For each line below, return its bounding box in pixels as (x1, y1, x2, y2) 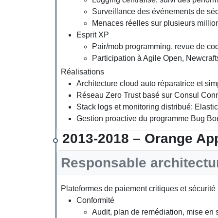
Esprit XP (76, 31, 109, 39)
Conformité (76, 196, 114, 204)
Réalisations (61, 67, 104, 76)
